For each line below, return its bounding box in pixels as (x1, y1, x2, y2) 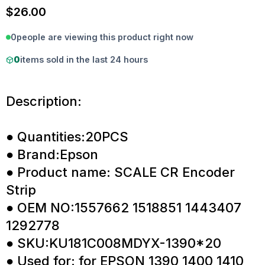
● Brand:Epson (6, 147, 98, 163)
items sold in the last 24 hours (20, 54, 148, 65)
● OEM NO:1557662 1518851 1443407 (6, 200, 241, 216)
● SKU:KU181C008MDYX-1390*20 (6, 235, 221, 251)
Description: (6, 93, 82, 109)
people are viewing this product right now (17, 31, 193, 42)
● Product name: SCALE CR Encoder (6, 164, 235, 180)
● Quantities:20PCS (6, 129, 128, 145)
